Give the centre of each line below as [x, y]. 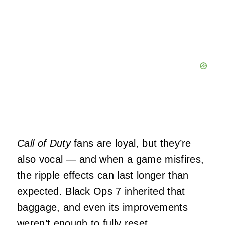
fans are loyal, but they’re [131, 143]
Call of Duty [44, 143]
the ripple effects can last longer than [103, 176]
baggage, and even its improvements [102, 208]
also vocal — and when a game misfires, [111, 159]
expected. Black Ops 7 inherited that [101, 192]
